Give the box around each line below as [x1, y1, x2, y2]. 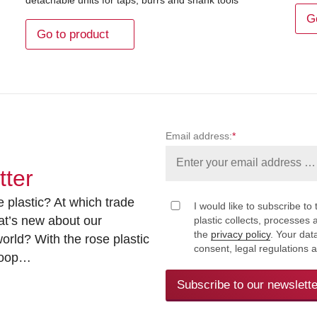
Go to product [37, 27, 110, 41]
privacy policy [211, 228, 270, 240]
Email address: [166, 129, 232, 142]
